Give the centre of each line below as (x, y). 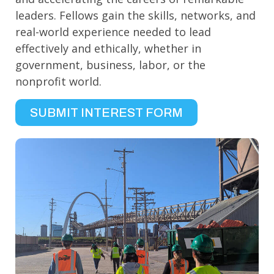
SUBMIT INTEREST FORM (106, 112)
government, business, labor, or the (110, 65)
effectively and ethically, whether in (108, 49)
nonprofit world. (58, 82)
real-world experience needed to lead (113, 32)
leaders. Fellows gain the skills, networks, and (135, 16)
